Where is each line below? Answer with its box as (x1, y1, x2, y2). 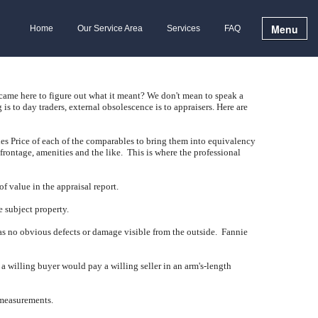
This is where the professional (127, 147, 241, 158)
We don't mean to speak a (147, 90, 243, 101)
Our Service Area (77, 23, 143, 33)
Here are (216, 102, 248, 112)
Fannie (221, 226, 248, 237)
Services (167, 23, 200, 33)
